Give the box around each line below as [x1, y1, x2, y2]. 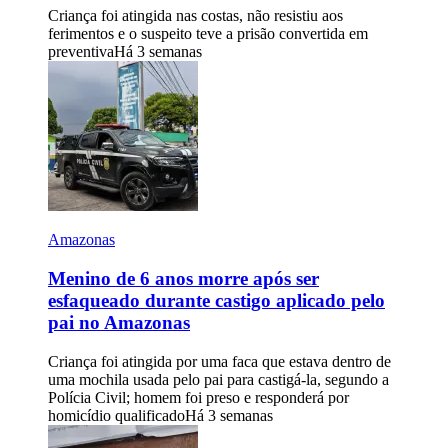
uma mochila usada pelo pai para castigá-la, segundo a [48, 370, 389, 388]
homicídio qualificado [48, 406, 185, 424]
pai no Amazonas [48, 312, 190, 334]
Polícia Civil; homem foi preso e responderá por [48, 388, 349, 406]
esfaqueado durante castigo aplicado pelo [48, 290, 385, 312]
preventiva [48, 43, 114, 61]
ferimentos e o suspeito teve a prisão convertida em [48, 25, 368, 43]
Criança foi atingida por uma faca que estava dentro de [48, 352, 391, 370]
